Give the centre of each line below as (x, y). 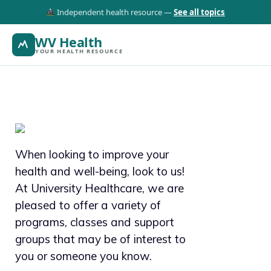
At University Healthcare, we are (100, 188)
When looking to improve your (92, 154)
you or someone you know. (83, 256)
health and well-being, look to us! (100, 171)
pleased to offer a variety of (88, 205)
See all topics (199, 12)
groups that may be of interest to (100, 239)
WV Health (69, 42)
